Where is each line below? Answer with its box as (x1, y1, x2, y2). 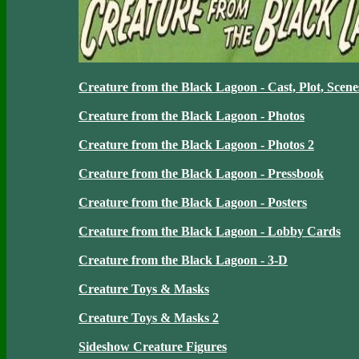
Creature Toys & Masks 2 (79, 311, 219, 325)
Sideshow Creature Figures (79, 340, 227, 353)
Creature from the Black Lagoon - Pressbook (79, 167, 324, 180)
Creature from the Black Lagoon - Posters (79, 196, 307, 209)
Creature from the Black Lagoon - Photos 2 (79, 138, 314, 151)
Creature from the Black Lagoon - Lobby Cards (79, 224, 341, 238)
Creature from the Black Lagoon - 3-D (79, 253, 288, 267)
